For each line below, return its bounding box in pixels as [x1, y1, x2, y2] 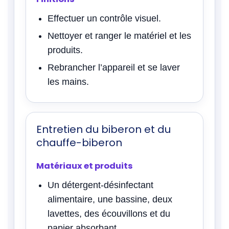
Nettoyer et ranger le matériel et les [48, 30, 191, 41]
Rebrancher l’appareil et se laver [48, 62, 180, 73]
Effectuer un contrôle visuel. [48, 13, 161, 24]
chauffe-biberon [36, 135, 122, 150]
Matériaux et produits [36, 159, 133, 172]
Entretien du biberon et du [36, 122, 171, 136]
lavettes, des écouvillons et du [48, 208, 170, 219]
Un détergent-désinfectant [48, 179, 153, 190]
